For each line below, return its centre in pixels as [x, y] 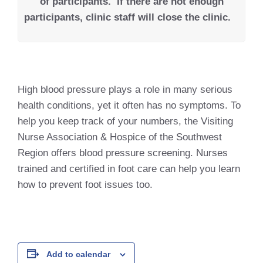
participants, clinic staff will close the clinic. [131, 18]
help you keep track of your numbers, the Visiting [125, 122]
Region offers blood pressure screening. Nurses [123, 153]
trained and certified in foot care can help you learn [129, 169]
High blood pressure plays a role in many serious [125, 90]
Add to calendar [78, 254]
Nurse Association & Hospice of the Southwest [120, 137]
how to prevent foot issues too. [85, 185]
